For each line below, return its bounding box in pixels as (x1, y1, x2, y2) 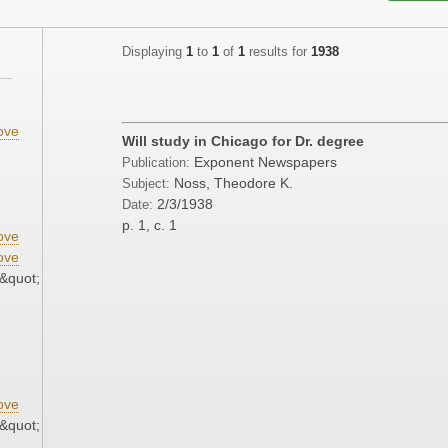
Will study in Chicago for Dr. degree (122, 133, 364, 150)
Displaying (122, 45, 186, 60)
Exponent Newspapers (194, 154, 337, 171)
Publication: (122, 156, 194, 171)
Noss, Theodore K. (174, 175, 293, 192)
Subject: (122, 177, 170, 192)
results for (245, 45, 311, 60)
